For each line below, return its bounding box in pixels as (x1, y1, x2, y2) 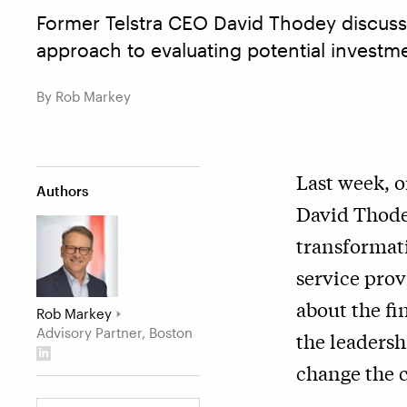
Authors (36, 183, 88, 199)
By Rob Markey (36, 88, 131, 104)
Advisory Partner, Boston (36, 324, 193, 341)
